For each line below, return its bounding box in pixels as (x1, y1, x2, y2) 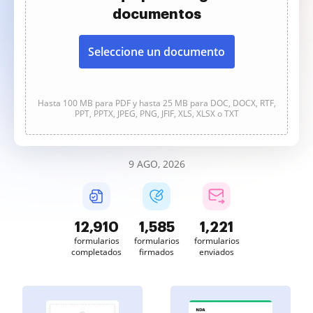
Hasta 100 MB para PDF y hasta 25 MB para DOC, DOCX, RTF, (37, 97, 276, 109)
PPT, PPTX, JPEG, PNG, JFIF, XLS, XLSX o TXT (74, 108, 239, 119)
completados (71, 246, 122, 258)
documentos (112, 7, 201, 21)
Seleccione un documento (88, 44, 225, 59)
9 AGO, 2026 (128, 157, 185, 170)
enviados (199, 246, 234, 258)
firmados (139, 246, 174, 258)
